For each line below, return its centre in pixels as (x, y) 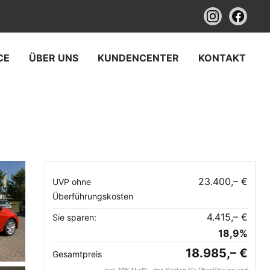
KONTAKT (222, 58)
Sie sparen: (74, 217)
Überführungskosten (93, 196)
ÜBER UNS (54, 58)
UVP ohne (72, 182)
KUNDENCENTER (138, 58)
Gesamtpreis (77, 254)
